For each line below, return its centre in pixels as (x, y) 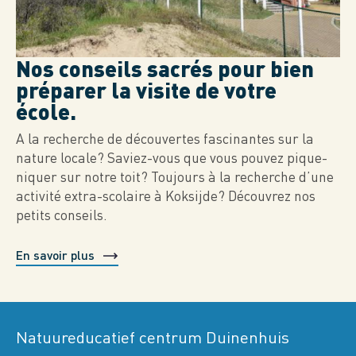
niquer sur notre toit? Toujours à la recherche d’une (175, 177)
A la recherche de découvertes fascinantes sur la (165, 139)
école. (46, 111)
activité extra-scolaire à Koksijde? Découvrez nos (166, 196)
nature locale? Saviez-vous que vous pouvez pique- (172, 158)
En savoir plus (55, 255)
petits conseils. (62, 215)
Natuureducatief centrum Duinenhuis (153, 337)
